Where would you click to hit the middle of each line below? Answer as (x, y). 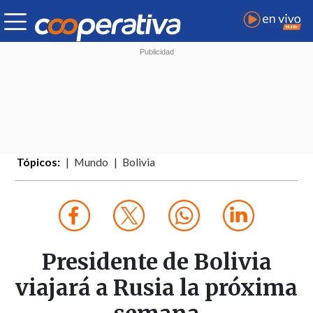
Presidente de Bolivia (156, 262)
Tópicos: (39, 162)
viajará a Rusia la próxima (156, 288)
